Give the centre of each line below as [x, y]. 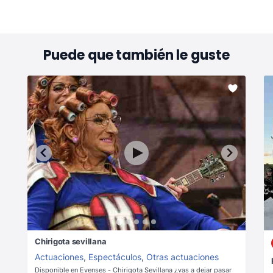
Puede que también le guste [136, 55]
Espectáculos [115, 257]
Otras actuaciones [183, 257]
